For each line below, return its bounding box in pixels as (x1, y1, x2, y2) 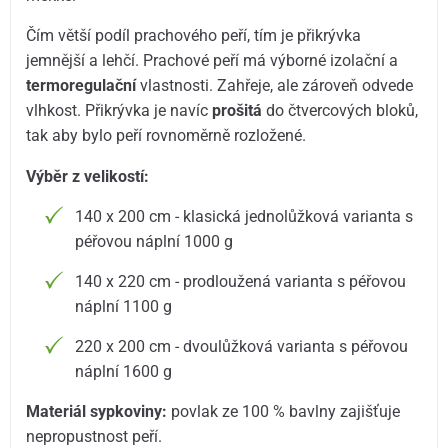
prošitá (212, 101, 263, 121)
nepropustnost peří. (26, 426, 163, 446)
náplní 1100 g (75, 296, 173, 316)
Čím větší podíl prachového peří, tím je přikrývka (26, 26, 362, 46)
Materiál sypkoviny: (26, 401, 168, 421)
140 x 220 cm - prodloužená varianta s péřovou (75, 271, 407, 291)
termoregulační (26, 76, 137, 96)
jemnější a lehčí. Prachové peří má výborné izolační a (26, 51, 399, 71)
